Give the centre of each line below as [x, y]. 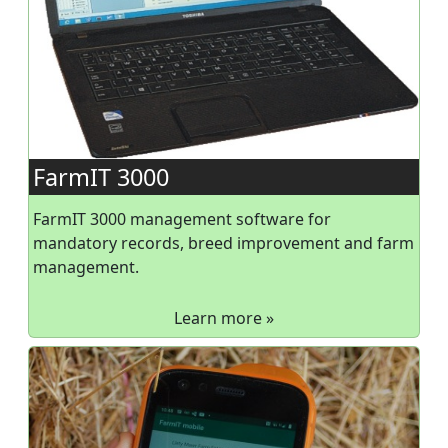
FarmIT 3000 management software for [182, 219]
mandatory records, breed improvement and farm [223, 243]
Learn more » [224, 318]
